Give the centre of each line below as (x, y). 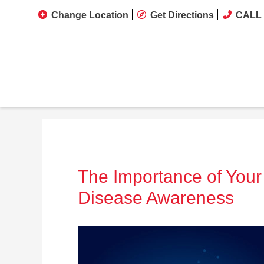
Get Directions (182, 15)
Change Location (90, 15)
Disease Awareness (156, 198)
